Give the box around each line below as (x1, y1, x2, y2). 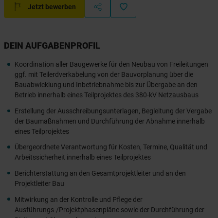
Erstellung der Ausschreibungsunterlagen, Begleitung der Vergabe (15, 107, 212, 115)
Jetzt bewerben (27, 2, 76, 11)
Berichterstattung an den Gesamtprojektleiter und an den (15, 169, 186, 178)
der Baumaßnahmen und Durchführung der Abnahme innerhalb (15, 117, 205, 125)
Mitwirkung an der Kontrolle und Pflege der (15, 195, 143, 203)
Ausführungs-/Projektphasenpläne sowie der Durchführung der (15, 205, 205, 214)
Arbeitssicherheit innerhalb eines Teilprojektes (15, 153, 151, 162)
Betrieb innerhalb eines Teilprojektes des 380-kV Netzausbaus (15, 91, 199, 99)
